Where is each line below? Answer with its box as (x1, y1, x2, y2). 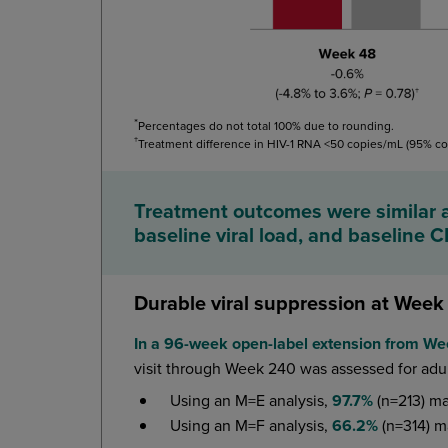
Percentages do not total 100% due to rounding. (138, 116, 394, 134)
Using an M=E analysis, (170, 388, 332, 411)
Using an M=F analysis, (170, 413, 332, 436)
